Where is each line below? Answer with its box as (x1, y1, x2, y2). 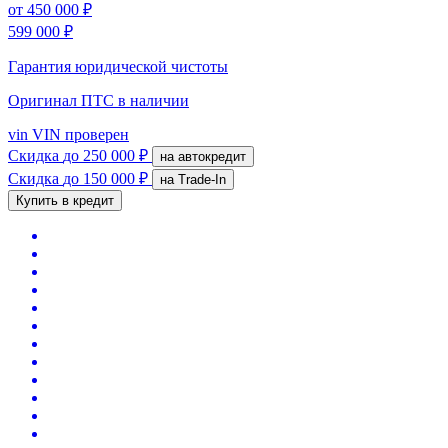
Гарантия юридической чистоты (8, 57, 228, 75)
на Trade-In (178, 171, 226, 187)
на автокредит (178, 148, 246, 164)
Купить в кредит (16, 192, 114, 208)
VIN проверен (28, 125, 129, 143)
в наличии (118, 91, 189, 109)
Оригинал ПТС (8, 91, 118, 109)
